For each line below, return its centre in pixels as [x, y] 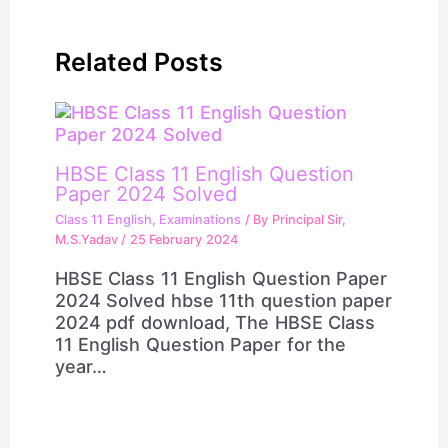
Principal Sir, [309, 220]
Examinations [200, 220]
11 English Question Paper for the [200, 345]
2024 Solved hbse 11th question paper [223, 301]
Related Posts [139, 61]
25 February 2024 [183, 240]
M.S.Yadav [88, 240]
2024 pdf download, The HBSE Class [215, 323]
